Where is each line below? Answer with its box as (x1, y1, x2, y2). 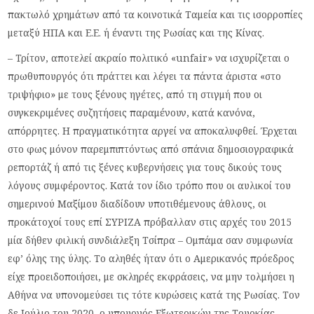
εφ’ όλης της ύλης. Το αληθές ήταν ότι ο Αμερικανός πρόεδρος (8, 251, 295, 265)
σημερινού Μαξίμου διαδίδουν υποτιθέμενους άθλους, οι (8, 196, 267, 210)
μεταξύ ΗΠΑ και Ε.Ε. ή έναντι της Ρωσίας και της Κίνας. (8, 25, 265, 39)
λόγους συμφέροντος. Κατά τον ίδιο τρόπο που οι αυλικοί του (8, 178, 292, 192)
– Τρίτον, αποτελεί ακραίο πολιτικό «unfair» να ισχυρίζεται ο (8, 50, 290, 64)
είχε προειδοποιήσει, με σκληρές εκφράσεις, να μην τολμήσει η (8, 269, 295, 283)
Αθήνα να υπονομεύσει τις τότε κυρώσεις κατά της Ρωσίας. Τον (8, 287, 301, 301)
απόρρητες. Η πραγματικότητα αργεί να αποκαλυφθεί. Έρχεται (8, 123, 298, 137)
